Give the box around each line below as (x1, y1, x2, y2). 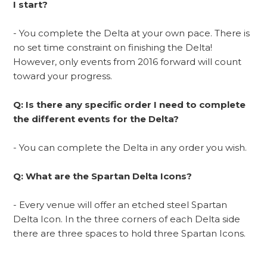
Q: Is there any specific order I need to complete (13, 98, 246, 110)
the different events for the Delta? (13, 113, 179, 125)
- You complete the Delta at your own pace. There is (13, 27, 250, 39)
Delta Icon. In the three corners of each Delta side (13, 213, 241, 225)
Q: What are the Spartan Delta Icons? (13, 170, 193, 182)
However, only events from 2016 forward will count (13, 55, 242, 67)
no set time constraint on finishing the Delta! (13, 41, 213, 53)
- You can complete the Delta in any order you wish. (13, 141, 247, 153)
